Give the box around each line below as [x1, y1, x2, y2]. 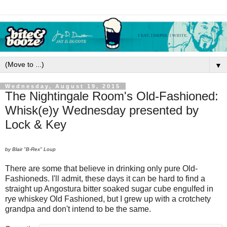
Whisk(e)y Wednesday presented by [5, 103, 199, 117]
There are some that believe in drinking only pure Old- [5, 164, 198, 173]
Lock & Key [5, 117, 66, 131]
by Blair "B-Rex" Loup [5, 146, 56, 153]
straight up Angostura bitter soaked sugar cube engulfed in [5, 184, 213, 194]
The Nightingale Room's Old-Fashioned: [5, 89, 218, 103]
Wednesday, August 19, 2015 [5, 83, 121, 89]
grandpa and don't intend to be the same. [5, 205, 151, 214]
